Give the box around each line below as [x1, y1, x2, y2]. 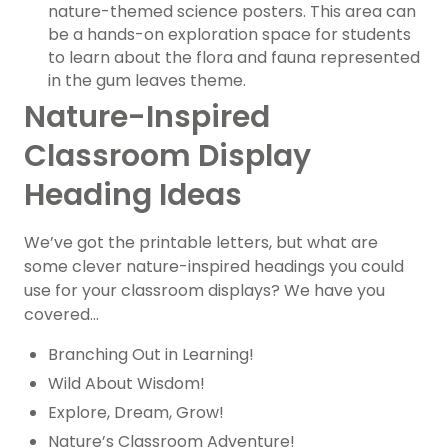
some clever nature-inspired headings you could [24, 255, 404, 279]
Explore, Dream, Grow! [48, 401, 224, 425]
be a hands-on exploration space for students [48, 23, 411, 47]
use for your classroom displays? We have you [24, 279, 385, 303]
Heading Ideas [24, 174, 242, 217]
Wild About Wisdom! [48, 372, 205, 396]
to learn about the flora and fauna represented [48, 46, 420, 70]
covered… [24, 303, 99, 327]
